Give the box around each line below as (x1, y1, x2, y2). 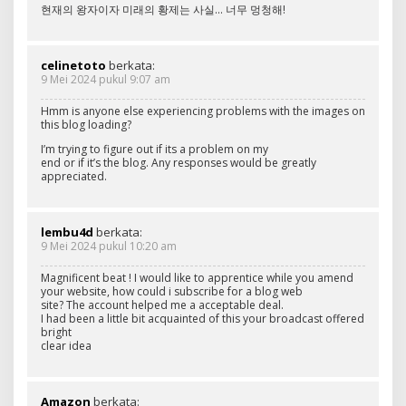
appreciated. (41, 168, 107, 184)
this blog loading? (41, 116, 131, 132)
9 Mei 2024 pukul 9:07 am (41, 71, 170, 87)
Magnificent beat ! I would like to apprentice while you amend (41, 269, 353, 285)
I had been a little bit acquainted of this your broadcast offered (41, 310, 364, 326)
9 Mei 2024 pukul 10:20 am (41, 237, 177, 254)
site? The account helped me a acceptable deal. (41, 296, 284, 313)
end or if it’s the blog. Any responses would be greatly (41, 154, 316, 170)
